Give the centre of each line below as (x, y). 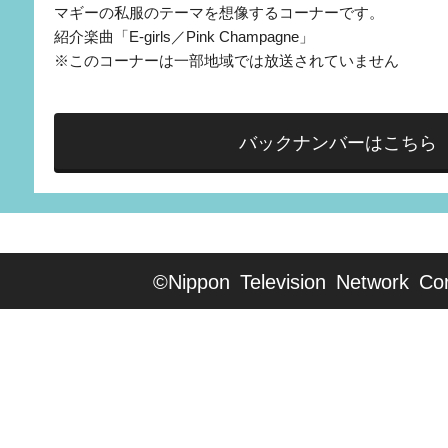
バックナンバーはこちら (337, 142)
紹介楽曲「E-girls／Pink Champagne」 (183, 36)
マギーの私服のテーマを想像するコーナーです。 (218, 12)
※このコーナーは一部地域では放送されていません (226, 60)
